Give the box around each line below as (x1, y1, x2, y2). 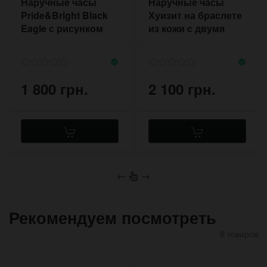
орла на (21, 35, 58, 49)
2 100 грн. (148, 78, 216, 99)
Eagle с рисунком (21, 21, 103, 36)
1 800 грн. (21, 78, 88, 99)
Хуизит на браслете (148, 8, 242, 23)
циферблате (21, 48, 80, 62)
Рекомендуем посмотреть (9, 205, 216, 229)
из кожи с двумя (148, 21, 225, 36)
